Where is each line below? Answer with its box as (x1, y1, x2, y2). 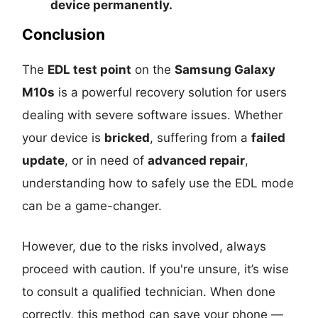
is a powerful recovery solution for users (55, 85, 287, 100)
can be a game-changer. (22, 199, 163, 214)
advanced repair (148, 153, 246, 168)
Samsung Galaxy (175, 62, 276, 77)
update (22, 153, 65, 168)
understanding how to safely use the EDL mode (22, 176, 295, 191)
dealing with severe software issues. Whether (22, 108, 283, 123)
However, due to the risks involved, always (22, 239, 267, 254)
